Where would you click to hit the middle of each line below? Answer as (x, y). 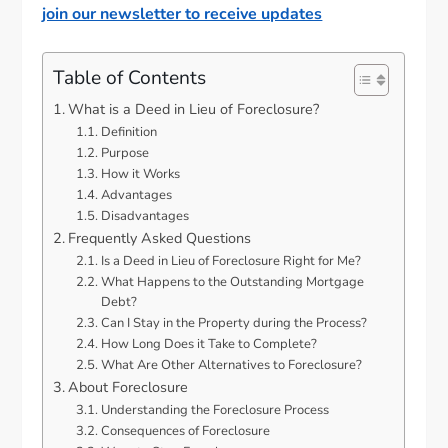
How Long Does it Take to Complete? (208, 344)
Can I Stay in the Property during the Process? (233, 323)
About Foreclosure (128, 387)
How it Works (140, 174)
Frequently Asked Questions (160, 238)
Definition (128, 132)
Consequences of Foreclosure (185, 431)
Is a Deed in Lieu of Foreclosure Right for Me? (230, 261)
